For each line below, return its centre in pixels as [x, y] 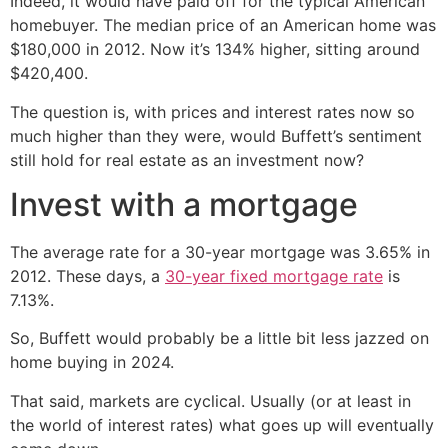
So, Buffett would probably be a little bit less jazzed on [219, 338]
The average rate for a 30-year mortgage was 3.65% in [220, 251]
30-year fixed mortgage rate [274, 275]
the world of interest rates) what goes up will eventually [222, 424]
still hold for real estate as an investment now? [187, 159]
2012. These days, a [87, 275]
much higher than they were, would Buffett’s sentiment [216, 135]
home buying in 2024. [92, 362]
